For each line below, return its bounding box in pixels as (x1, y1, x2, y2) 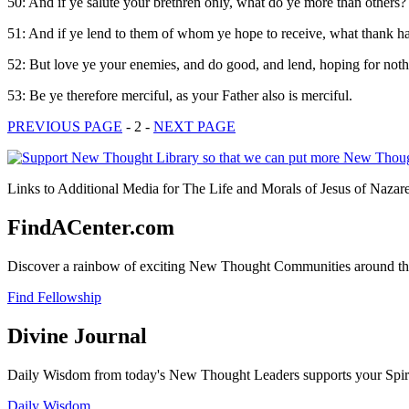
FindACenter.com (7, 215, 174, 239)
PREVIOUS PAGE (7, 118, 122, 134)
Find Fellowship (7, 288, 101, 305)
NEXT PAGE (153, 118, 236, 134)
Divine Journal (7, 323, 147, 348)
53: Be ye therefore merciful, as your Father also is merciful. (7, 87, 352, 103)
